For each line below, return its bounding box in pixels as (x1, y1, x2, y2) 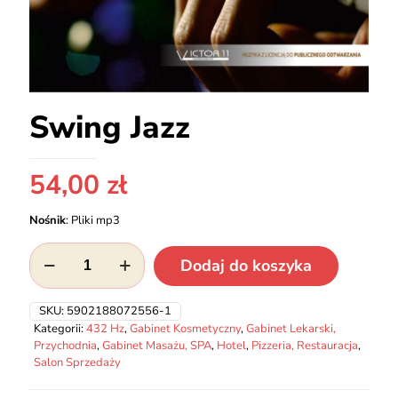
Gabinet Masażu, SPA (102, 338, 211, 354)
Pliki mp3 (71, 212, 120, 228)
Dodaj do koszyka (180, 254, 312, 276)
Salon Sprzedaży (34, 354, 121, 370)
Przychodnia (34, 338, 97, 354)
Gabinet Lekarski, (246, 321, 336, 337)
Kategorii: (34, 321, 86, 337)
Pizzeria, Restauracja (251, 338, 358, 354)
